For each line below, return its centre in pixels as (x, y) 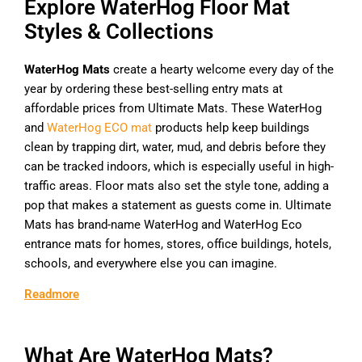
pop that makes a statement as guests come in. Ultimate (178, 205)
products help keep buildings (231, 127)
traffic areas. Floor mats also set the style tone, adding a (177, 185)
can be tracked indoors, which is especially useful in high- (179, 166)
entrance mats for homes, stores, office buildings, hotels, (178, 244)
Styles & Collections (119, 31)
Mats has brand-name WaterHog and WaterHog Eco (163, 224)
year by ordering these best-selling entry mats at (154, 88)
